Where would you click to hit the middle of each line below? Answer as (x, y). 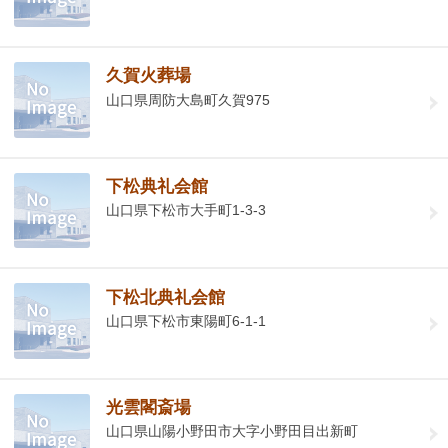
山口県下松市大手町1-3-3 (186, 210)
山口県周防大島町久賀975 (188, 99)
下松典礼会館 (157, 187)
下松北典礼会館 (166, 297)
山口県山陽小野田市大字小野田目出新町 (232, 431)
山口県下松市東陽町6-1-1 (186, 320)
